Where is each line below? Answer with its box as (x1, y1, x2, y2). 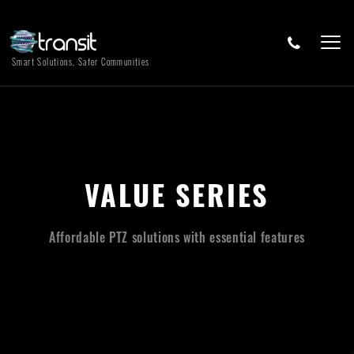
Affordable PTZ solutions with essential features (49, 228, 305, 247)
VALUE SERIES (84, 173, 270, 215)
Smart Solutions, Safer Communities (12, 55, 150, 68)
